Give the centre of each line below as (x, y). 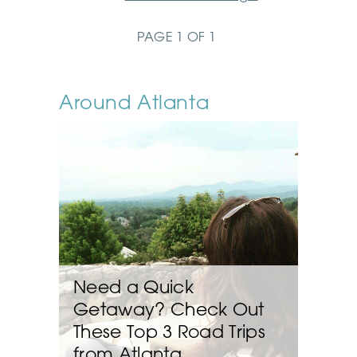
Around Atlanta (134, 102)
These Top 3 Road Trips (170, 331)
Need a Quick (133, 286)
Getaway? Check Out (169, 309)
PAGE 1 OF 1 (177, 37)
